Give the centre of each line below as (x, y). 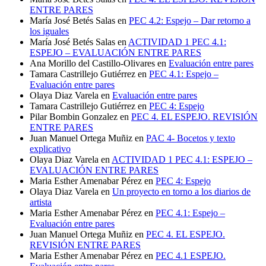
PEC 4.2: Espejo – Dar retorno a (190, 20)
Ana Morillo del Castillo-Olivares (92, 63)
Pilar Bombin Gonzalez (74, 116)
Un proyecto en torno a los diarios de (181, 191)
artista (41, 202)
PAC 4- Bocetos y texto (191, 138)
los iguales (49, 31)
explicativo (50, 148)
